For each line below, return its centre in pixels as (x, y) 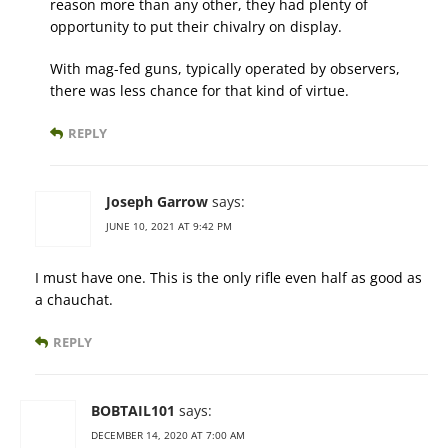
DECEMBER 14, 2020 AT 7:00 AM (168, 435)
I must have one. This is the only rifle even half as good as (228, 278)
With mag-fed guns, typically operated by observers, (225, 69)
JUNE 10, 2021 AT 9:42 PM (169, 226)
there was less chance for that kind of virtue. (199, 91)
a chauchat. (74, 300)
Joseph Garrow (157, 202)
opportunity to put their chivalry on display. (196, 27)
